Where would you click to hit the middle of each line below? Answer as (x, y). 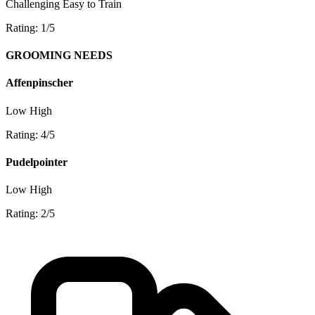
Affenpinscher (39, 83)
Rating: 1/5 (30, 27)
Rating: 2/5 (30, 214)
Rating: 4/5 (30, 134)
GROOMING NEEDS (59, 56)
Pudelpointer (37, 162)
